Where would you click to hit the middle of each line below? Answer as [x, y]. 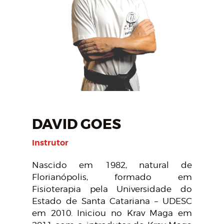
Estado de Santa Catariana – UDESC [112, 201]
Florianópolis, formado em [112, 177]
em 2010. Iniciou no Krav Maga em [112, 213]
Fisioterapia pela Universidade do [112, 189]
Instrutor [50, 143]
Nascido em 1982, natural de [112, 165]
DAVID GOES [76, 125]
